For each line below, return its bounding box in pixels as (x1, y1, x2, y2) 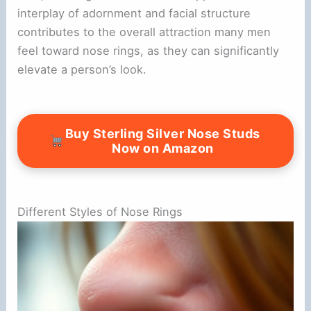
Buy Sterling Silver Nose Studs (65, 126, 260, 142)
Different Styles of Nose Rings (17, 205, 183, 219)
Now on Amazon (112, 141, 214, 156)
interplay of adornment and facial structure (17, 6, 251, 21)
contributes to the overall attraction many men (17, 25, 271, 40)
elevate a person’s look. (17, 62, 147, 77)
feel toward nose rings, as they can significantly (17, 44, 280, 58)
